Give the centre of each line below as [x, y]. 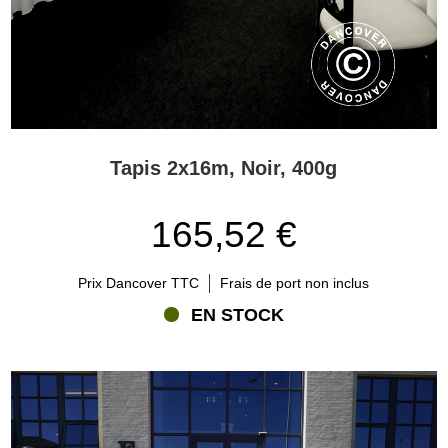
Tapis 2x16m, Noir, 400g [224, 168]
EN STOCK [237, 314]
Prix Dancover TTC [139, 282]
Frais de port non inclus [295, 282]
